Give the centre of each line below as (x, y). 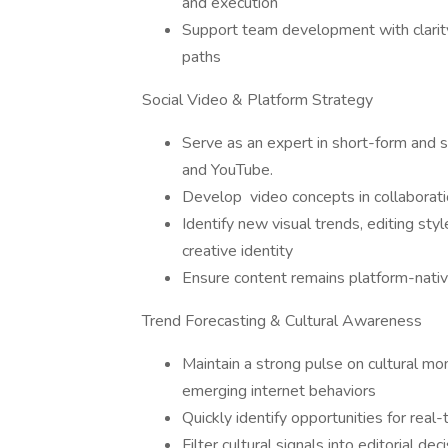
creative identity (237, 251)
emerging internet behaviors (279, 391)
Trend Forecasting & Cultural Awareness (282, 321)
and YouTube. (227, 170)
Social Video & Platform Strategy (257, 100)
